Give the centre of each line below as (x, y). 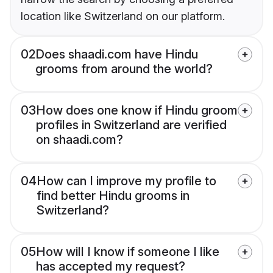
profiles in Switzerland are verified (131, 125)
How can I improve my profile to (126, 181)
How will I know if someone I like (128, 252)
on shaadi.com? (80, 140)
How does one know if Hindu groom (137, 111)
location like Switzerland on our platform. (123, 16)
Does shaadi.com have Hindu (117, 55)
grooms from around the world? (124, 69)
